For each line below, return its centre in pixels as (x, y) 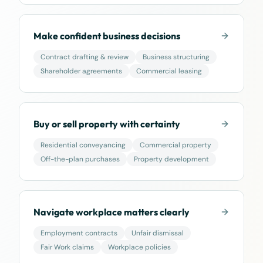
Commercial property (176, 145)
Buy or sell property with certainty (107, 124)
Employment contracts (79, 233)
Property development (171, 159)
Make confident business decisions (107, 36)
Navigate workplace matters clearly (112, 212)
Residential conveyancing (83, 145)
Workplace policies (139, 247)
